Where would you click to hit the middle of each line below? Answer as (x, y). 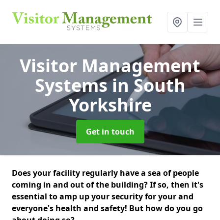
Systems (73, 85)
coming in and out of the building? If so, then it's (108, 185)
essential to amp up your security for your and (103, 196)
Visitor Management (110, 66)
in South (149, 85)
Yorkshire (110, 105)
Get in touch (110, 132)
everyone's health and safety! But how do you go (107, 208)
